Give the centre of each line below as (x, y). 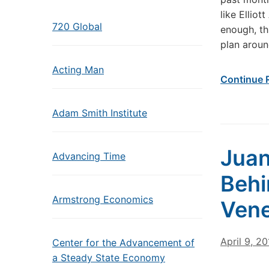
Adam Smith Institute (100, 113)
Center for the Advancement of (123, 243)
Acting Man (78, 70)
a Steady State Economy (109, 258)
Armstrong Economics (103, 199)
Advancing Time (89, 156)
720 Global (77, 26)
